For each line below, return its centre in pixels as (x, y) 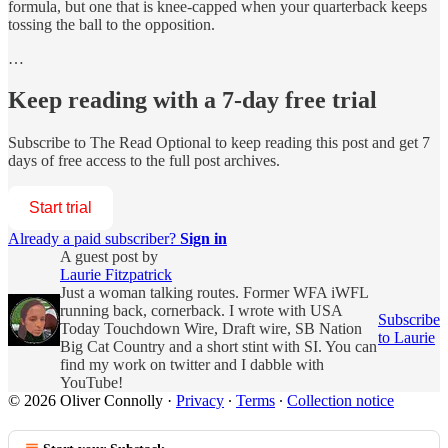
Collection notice (340, 401)
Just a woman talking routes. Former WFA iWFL (214, 293)
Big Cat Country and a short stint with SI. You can (218, 347)
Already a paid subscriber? (94, 239)
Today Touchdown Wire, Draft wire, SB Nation (211, 329)
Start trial (60, 208)
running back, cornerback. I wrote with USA (201, 311)
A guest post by (109, 257)
